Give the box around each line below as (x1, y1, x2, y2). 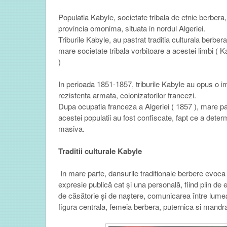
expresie (58, 178, 87, 190)
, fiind (180, 178, 200, 190)
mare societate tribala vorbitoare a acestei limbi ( (58, 45, 220, 56)
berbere (177, 167, 203, 178)
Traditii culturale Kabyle (58, 145, 142, 157)
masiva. (58, 123, 85, 134)
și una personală (126, 178, 180, 190)
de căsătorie (58, 190, 99, 201)
